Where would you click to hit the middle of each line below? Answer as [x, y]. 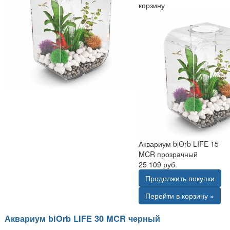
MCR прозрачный [168, 154]
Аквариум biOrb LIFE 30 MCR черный [82, 219]
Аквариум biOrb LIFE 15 [179, 143]
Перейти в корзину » [180, 195]
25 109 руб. [158, 164]
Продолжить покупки [180, 178]
